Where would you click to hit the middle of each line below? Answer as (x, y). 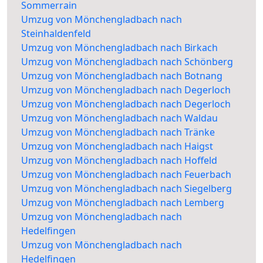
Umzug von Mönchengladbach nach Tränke (118, 132)
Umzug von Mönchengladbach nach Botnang (122, 76)
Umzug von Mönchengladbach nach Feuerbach (126, 175)
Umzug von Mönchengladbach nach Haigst (117, 146)
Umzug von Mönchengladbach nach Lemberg (123, 203)
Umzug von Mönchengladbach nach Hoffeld (119, 161)
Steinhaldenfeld (56, 34)
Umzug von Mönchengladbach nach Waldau (119, 118)
